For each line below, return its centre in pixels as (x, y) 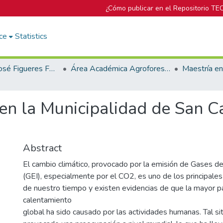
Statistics (31, 36)
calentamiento (47, 200)
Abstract (42, 148)
